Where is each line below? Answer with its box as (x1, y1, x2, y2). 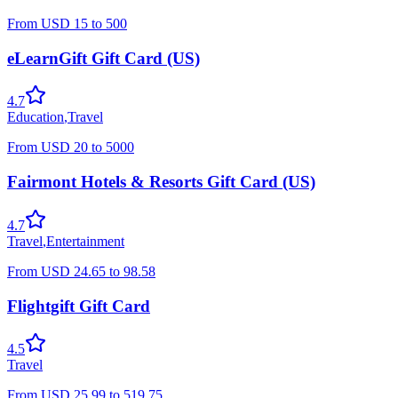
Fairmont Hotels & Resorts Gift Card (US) (7, 172, 315, 192)
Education (7, 109, 64, 125)
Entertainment (46, 233, 124, 249)
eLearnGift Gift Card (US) (7, 48, 200, 68)
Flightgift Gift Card (7, 296, 150, 315)
